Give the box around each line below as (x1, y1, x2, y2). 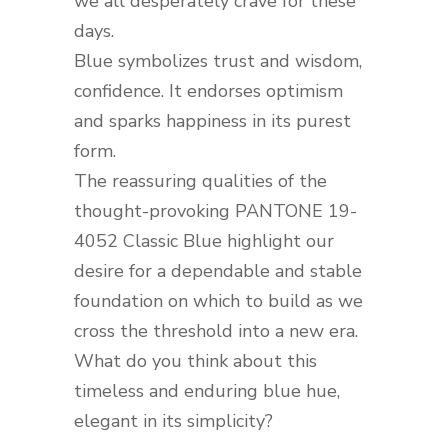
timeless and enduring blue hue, (74, 379, 340, 403)
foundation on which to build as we (74, 289, 363, 313)
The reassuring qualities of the (74, 169, 327, 193)
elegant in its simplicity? (74, 409, 273, 433)
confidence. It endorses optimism (74, 79, 343, 103)
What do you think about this (74, 349, 317, 373)
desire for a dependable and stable (74, 259, 362, 283)
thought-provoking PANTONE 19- (74, 199, 357, 223)
